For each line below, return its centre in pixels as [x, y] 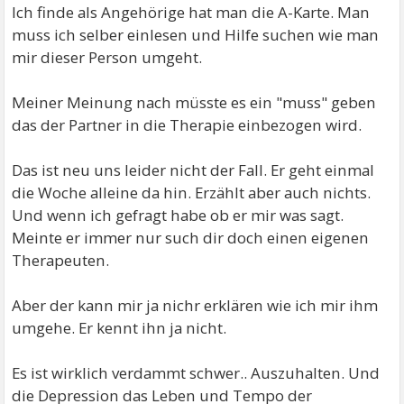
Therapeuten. [61, 261]
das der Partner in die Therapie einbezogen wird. [187, 125]
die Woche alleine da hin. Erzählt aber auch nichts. [192, 193]
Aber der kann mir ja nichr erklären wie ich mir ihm [195, 306]
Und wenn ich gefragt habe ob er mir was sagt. [178, 216]
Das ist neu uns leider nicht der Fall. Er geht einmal [193, 170]
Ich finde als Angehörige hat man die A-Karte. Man [191, 13]
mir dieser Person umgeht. [107, 58]
